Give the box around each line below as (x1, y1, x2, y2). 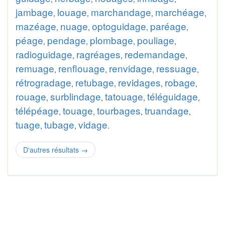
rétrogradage (16, 75, 71, 89)
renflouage (58, 61, 105, 75)
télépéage (16, 103, 59, 117)
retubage (75, 75, 114, 89)
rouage (16, 89, 46, 103)
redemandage (125, 47, 185, 61)
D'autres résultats (23, 145, 81, 155)
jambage (16, 5, 53, 19)
